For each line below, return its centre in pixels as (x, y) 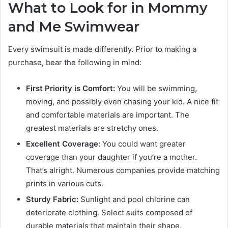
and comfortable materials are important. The (108, 115)
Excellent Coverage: (63, 144)
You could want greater (143, 144)
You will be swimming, (157, 89)
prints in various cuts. (65, 184)
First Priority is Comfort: (72, 89)
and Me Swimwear (74, 26)
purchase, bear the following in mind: (75, 63)
